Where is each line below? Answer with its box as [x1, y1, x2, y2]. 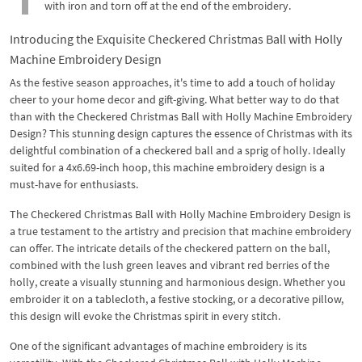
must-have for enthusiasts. [10, 176, 138, 192]
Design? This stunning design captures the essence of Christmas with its [10, 125, 352, 141]
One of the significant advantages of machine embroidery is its [10, 338, 307, 353]
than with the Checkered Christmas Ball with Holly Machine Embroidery [10, 108, 352, 124]
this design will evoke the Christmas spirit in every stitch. [10, 308, 280, 323]
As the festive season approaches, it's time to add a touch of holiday [10, 74, 335, 90]
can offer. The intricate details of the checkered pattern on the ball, [10, 240, 330, 255]
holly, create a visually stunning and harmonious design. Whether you [10, 274, 346, 289]
